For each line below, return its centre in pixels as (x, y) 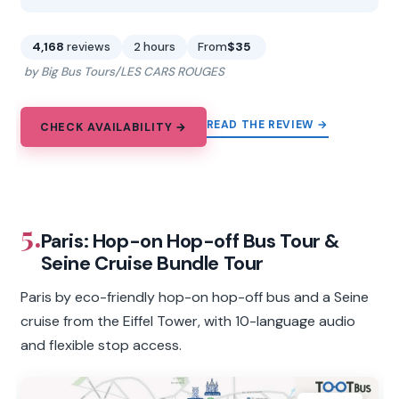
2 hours (154, 47)
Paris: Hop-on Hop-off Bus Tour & (190, 240)
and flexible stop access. (102, 345)
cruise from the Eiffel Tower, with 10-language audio (188, 321)
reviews (89, 47)
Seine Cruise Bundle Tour (152, 263)
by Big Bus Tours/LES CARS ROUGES (124, 72)
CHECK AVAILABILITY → (114, 127)
